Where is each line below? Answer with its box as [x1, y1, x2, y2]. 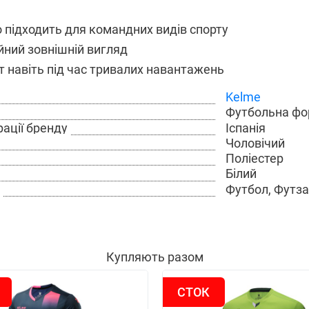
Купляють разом [106, 249, 203, 264]
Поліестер [225, 151, 283, 166]
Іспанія [225, 120, 266, 135]
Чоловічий [225, 135, 285, 150]
